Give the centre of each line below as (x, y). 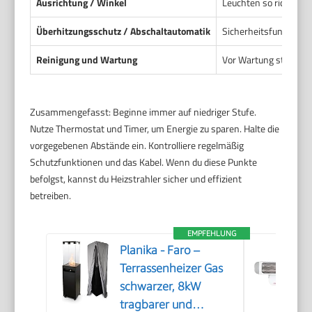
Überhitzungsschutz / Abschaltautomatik (124, 31)
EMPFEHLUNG (212, 233)
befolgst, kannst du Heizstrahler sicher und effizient (136, 178)
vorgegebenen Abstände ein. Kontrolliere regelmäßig (137, 145)
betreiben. (51, 195)
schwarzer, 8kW (161, 286)
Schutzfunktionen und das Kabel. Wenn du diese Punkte (144, 162)
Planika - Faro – (160, 250)
